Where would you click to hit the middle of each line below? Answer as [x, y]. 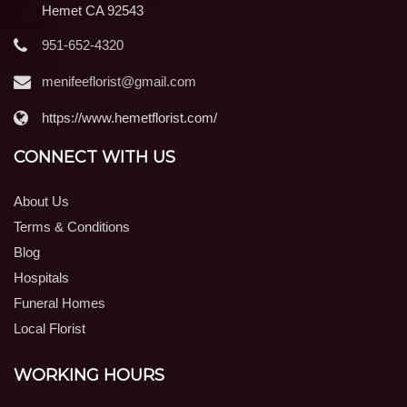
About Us [41, 202]
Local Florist [50, 329]
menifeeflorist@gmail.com [119, 82]
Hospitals [41, 278]
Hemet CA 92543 [93, 11]
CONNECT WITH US [94, 158]
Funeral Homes [60, 303]
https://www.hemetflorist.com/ [129, 118]
